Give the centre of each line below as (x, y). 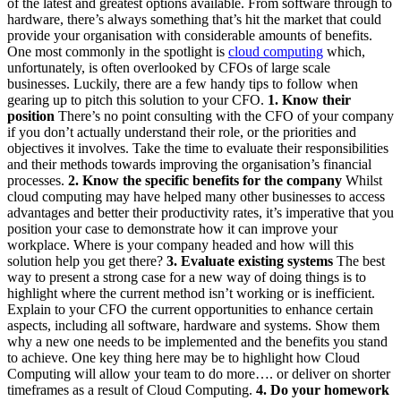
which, (344, 51)
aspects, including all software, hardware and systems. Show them (193, 325)
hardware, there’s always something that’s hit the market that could (194, 19)
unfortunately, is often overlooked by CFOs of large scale (169, 67)
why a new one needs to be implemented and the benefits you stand (197, 341)
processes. (38, 180)
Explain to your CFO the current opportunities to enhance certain (190, 309)
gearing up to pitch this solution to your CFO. (137, 99)
